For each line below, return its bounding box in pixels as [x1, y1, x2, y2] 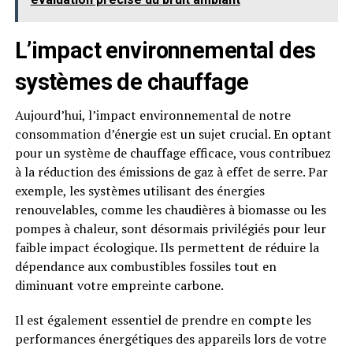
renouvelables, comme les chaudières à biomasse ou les [14, 201, 326, 218]
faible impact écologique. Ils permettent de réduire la [14, 239, 319, 256]
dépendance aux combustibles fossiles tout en [14, 258, 277, 275]
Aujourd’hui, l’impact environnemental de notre [14, 106, 291, 124]
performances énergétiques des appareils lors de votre [14, 330, 326, 347]
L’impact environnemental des [14, 37, 316, 64]
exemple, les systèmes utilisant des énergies [14, 182, 265, 199]
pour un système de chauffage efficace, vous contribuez [14, 144, 331, 162]
